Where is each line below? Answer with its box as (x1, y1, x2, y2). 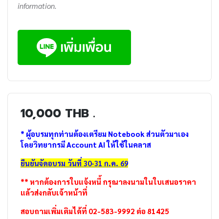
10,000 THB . (20, 104, 95, 122)
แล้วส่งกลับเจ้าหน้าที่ (20, 187, 88, 197)
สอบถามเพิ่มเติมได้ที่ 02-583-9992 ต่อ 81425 (20, 206, 169, 216)
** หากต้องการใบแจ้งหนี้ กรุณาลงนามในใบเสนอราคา (20, 176, 196, 186)
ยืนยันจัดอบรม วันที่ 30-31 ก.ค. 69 (20, 158, 128, 168)
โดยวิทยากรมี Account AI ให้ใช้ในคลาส (20, 139, 151, 149)
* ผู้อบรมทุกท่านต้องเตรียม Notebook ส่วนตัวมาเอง (20, 129, 189, 138)
